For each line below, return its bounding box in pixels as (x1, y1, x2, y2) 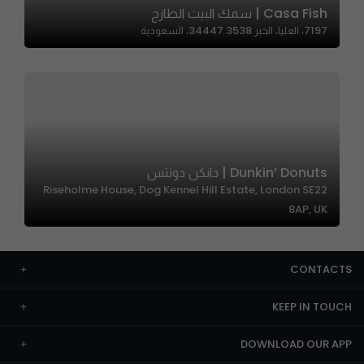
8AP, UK (288, 201, 327, 217)
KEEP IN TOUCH (272, 299, 352, 314)
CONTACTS (290, 262, 352, 277)
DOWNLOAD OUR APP (240, 336, 352, 352)
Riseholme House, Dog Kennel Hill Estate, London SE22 (43, 182, 327, 197)
